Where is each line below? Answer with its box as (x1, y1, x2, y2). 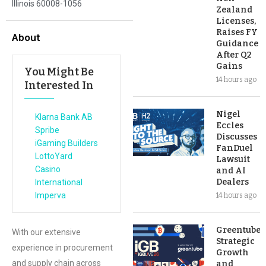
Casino (35, 164, 61, 174)
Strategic (216, 236, 255, 246)
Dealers (216, 177, 249, 187)
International (35, 178, 83, 187)
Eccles (216, 121, 243, 131)
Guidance (216, 39, 258, 49)
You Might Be (24, 65, 94, 78)
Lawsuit (216, 154, 250, 164)
